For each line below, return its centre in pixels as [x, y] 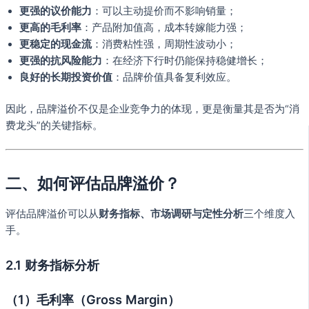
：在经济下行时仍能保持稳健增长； [185, 61]
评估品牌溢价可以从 [52, 213]
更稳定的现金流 [56, 44]
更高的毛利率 [50, 28]
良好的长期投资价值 [66, 78]
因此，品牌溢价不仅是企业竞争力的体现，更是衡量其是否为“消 [152, 109]
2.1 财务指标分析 [52, 265]
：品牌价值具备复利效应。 [175, 78]
